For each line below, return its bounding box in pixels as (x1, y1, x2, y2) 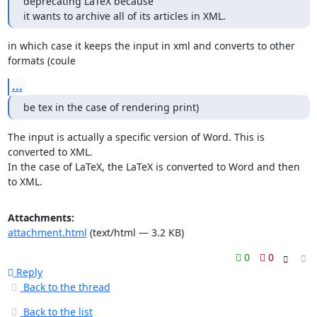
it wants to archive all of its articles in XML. (23, 9, 226, 23)
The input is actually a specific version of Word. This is (7, 130, 265, 144)
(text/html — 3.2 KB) (86, 226, 184, 239)
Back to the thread (23, 280, 110, 294)
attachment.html (7, 226, 87, 239)
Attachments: (7, 211, 74, 224)
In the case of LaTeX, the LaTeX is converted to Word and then (7, 160, 300, 173)
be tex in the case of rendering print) (23, 100, 199, 114)
